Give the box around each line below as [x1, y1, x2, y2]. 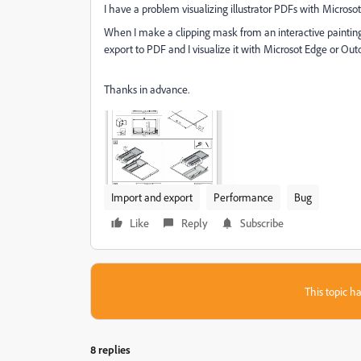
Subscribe [240, 215, 284, 230]
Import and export [111, 189, 193, 204]
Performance [214, 189, 273, 204]
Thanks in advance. [104, 82, 189, 96]
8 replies [90, 342, 131, 356]
